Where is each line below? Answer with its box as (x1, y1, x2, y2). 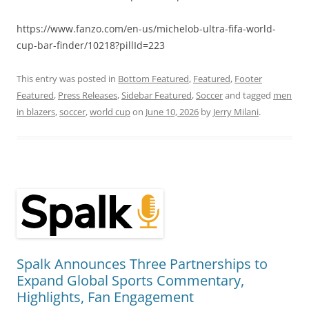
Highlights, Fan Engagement (17, 287, 194, 306)
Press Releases (58, 88, 117, 101)
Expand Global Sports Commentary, (17, 270, 244, 290)
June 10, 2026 (146, 105, 199, 118)
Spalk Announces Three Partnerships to (17, 254, 268, 273)
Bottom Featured (118, 72, 189, 85)
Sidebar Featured (121, 88, 192, 101)
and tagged (223, 88, 273, 101)
